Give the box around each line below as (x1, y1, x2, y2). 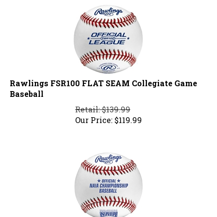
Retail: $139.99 (75, 100, 130, 110)
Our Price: (75, 110, 112, 121)
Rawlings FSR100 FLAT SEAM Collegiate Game (10, 74, 197, 84)
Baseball (10, 84, 44, 95)
